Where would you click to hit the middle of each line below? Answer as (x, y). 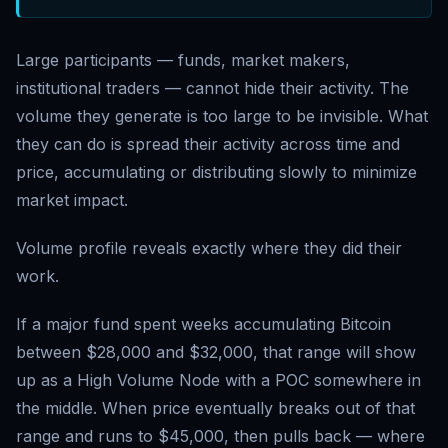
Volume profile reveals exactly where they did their (209, 248)
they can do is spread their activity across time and (208, 144)
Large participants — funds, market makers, (183, 60)
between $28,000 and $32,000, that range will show (216, 352)
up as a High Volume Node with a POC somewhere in (218, 380)
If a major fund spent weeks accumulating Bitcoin (203, 324)
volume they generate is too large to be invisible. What (222, 116)
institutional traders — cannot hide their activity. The (212, 88)
